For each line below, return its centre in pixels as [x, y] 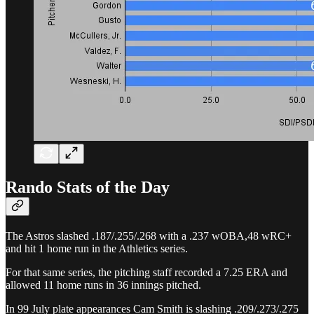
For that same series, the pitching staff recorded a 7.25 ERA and [146, 272]
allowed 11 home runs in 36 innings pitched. [103, 285]
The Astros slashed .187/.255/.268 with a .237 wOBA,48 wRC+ [149, 235]
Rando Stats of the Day [88, 187]
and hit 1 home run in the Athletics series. [97, 248]
